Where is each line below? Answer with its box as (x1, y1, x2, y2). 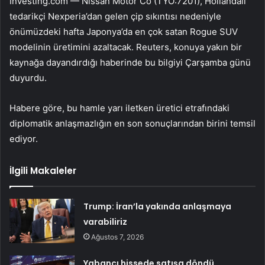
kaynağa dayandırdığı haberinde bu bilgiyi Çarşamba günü (9, 57, 251, 69)
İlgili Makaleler (9, 164, 76, 177)
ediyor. (9, 133, 38, 145)
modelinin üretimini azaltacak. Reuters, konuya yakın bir (9, 41, 242, 53)
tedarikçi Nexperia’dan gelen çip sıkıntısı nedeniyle (9, 11, 221, 22)
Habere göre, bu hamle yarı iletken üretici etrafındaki (9, 102, 230, 114)
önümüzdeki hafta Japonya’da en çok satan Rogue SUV (9, 26, 238, 38)
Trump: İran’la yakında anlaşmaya (83, 201, 232, 213)
